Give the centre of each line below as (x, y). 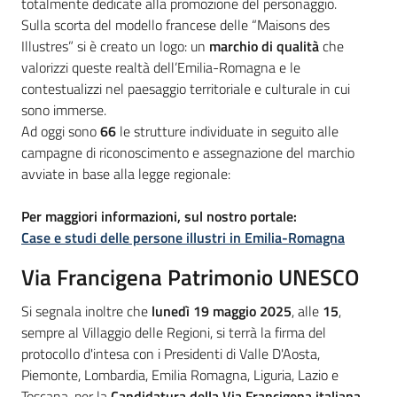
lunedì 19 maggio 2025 (222, 311)
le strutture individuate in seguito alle (227, 131)
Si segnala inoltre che (86, 311)
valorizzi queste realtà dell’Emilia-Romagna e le (161, 67)
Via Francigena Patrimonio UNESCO (190, 277)
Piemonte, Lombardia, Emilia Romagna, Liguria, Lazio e (180, 374)
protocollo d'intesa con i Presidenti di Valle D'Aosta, (171, 353)
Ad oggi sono (61, 131)
